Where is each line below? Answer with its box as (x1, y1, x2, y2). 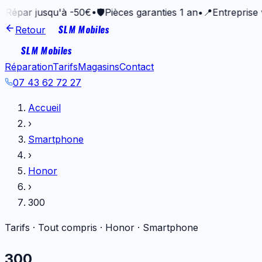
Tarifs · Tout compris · (5, 222, 105, 233)
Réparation (5, 61, 53, 73)
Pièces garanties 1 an (82, 6, 176, 18)
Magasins (78, 61, 119, 73)
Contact (119, 61, 154, 73)
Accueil (28, 102, 61, 113)
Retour (15, 24, 46, 36)
